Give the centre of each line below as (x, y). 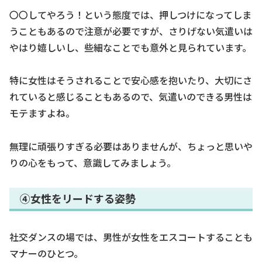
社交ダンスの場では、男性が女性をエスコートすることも (131, 237)
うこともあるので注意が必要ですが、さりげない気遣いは (131, 31)
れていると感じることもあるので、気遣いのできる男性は (131, 97)
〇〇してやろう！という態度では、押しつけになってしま (130, 14)
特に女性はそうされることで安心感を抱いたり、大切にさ (131, 80)
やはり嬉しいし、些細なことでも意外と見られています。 (130, 47)
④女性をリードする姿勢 (78, 199)
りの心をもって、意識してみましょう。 (93, 163)
